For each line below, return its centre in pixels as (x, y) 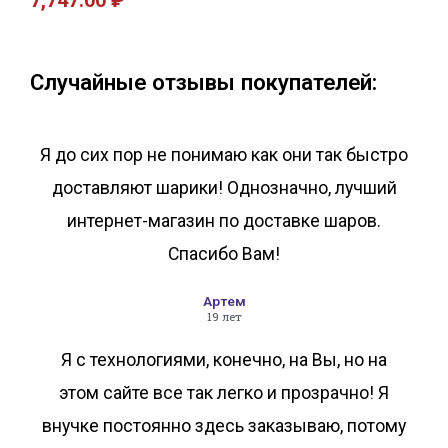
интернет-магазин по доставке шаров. (224, 220)
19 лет (224, 316)
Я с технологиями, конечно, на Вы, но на (224, 359)
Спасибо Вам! (224, 253)
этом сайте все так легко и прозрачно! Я (224, 392)
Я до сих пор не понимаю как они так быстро (224, 154)
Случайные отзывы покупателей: (203, 82)
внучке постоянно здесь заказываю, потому (224, 425)
